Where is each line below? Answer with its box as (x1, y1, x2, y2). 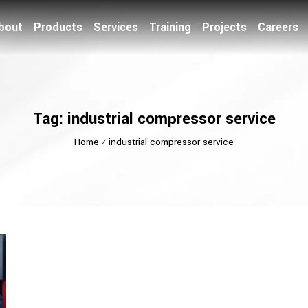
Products (34, 19, 82, 35)
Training (149, 19, 191, 35)
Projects (202, 19, 247, 35)
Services (93, 19, 138, 35)
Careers (258, 19, 298, 35)
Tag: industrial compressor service (32, 107, 276, 130)
